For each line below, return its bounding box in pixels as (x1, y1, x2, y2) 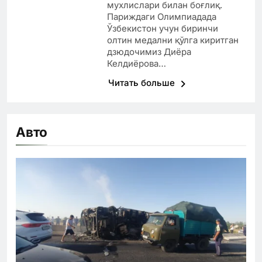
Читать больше (108, 77, 177, 89)
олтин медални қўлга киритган (106, 35, 239, 46)
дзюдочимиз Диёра (106, 46, 191, 58)
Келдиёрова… (106, 58, 166, 70)
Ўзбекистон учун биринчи (106, 23, 218, 35)
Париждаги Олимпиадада (106, 11, 216, 23)
